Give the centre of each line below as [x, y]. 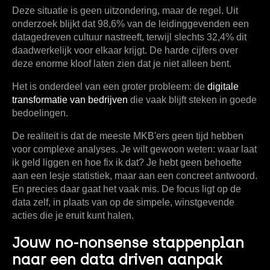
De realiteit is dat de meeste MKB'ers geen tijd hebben [128, 136]
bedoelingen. [40, 113]
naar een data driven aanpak [117, 260]
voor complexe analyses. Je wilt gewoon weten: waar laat [134, 149]
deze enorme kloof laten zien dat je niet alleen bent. [122, 64]
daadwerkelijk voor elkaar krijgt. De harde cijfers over [125, 51]
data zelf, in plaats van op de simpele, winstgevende [123, 202]
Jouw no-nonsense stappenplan [128, 243]
